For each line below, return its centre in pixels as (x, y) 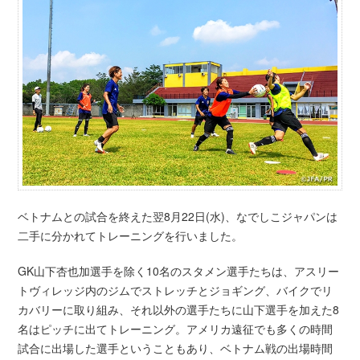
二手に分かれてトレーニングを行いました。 (131, 236)
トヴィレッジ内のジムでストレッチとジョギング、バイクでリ (176, 290)
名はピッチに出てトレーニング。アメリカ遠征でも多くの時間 (176, 329)
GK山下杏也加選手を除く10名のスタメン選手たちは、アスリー (179, 271)
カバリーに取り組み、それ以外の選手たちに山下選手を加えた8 (179, 310)
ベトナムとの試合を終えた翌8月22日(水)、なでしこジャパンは (178, 217)
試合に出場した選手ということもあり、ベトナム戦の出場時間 (176, 348)
